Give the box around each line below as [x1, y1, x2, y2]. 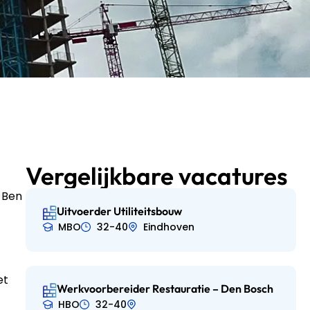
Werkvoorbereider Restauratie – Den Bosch [57, 281, 274, 295]
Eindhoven [143, 219, 195, 234]
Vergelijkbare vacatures [25, 161, 288, 191]
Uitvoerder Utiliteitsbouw [57, 204, 183, 218]
